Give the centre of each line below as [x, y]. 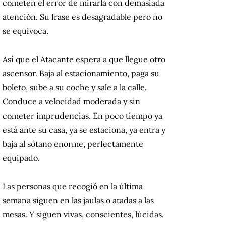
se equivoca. [25, 31]
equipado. [21, 158]
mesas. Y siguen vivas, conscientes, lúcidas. [83, 215]
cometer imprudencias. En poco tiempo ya [82, 116]
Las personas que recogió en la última [73, 186]
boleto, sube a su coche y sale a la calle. [75, 88]
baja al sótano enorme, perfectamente [73, 144]
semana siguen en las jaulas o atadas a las [78, 201]
